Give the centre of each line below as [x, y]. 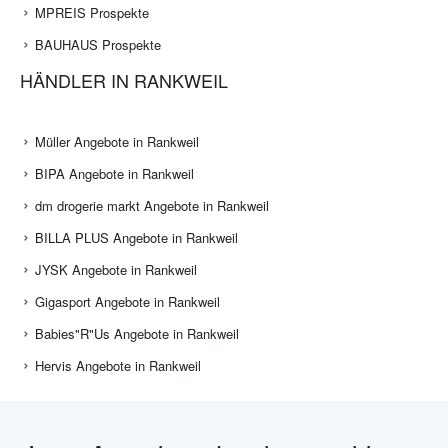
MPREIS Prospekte [92, 13]
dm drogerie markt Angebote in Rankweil [152, 206]
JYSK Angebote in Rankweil [116, 270]
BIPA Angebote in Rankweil [114, 174]
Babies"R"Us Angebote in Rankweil [137, 334]
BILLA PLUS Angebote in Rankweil [136, 238]
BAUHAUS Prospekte [98, 45]
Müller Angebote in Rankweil [117, 142]
